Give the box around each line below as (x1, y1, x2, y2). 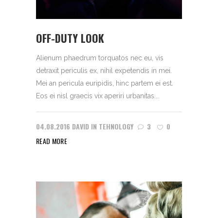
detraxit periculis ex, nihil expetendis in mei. (36, 66, 172, 74)
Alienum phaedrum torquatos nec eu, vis (36, 54, 163, 62)
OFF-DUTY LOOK (36, 30, 104, 46)
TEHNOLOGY (99, 121, 133, 131)
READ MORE (36, 135, 68, 146)
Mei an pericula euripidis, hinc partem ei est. (36, 79, 173, 87)
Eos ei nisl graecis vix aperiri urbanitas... (36, 91, 159, 100)
